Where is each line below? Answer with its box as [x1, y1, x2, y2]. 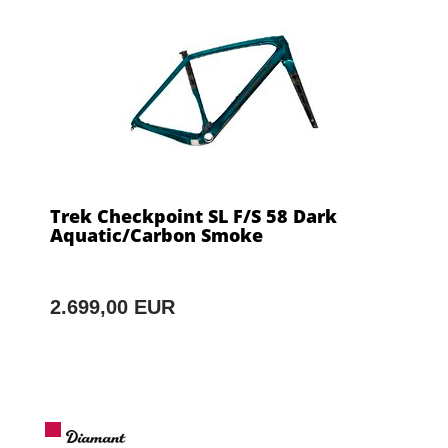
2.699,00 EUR [50, 295, 175, 318]
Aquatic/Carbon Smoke [50, 222, 263, 247]
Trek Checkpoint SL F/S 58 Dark [50, 203, 337, 228]
